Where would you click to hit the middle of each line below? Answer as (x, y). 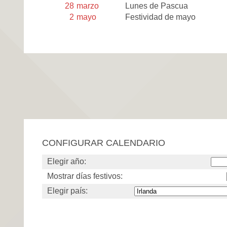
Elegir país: (67, 191)
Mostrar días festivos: (85, 176)
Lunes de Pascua (157, 6)
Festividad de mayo (161, 17)
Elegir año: (67, 161)
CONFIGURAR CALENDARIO (104, 142)
